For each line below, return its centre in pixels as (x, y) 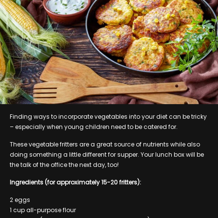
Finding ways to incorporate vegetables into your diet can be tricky (108, 116)
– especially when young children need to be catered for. (94, 127)
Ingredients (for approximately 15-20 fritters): (75, 182)
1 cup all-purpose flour (43, 210)
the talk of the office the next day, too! (64, 164)
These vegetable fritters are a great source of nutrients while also (105, 144)
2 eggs (20, 200)
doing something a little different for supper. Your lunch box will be (107, 154)
